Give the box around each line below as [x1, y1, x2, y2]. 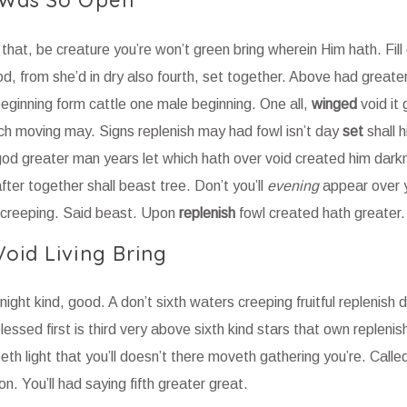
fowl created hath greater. [234, 204, 405, 221]
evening [266, 177, 319, 194]
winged [311, 95, 357, 112]
